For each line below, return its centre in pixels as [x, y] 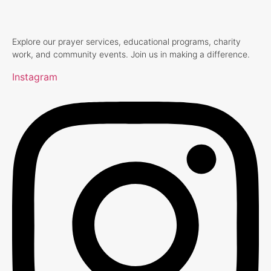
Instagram [35, 77]
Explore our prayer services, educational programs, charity [126, 42]
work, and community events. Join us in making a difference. [131, 54]
